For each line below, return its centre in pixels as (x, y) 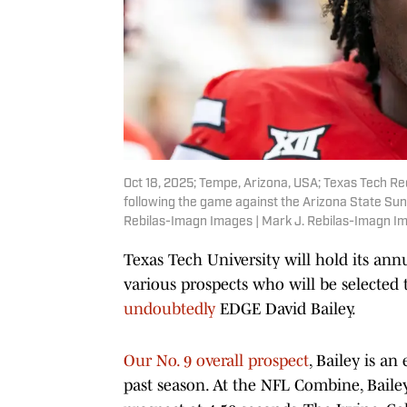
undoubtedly (169, 308)
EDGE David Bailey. (286, 308)
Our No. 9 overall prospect (216, 360)
